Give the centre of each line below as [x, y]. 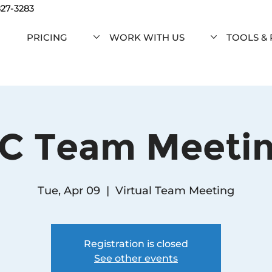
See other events [136, 258]
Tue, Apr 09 [69, 190]
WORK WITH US [147, 37]
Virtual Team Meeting [175, 190]
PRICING [47, 37]
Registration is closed [136, 243]
